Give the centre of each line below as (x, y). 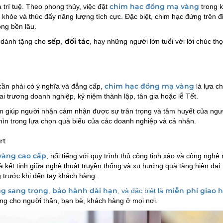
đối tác (77, 42)
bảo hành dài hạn (85, 191)
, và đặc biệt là (141, 191)
